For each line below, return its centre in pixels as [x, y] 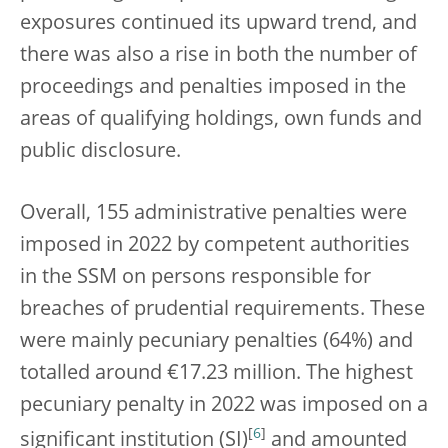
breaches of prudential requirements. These [222, 310]
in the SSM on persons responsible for [195, 278]
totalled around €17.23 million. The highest [216, 374]
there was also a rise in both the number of [218, 56]
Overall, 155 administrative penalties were [213, 214]
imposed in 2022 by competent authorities [215, 246]
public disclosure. [100, 152]
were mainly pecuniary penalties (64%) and [216, 342]
